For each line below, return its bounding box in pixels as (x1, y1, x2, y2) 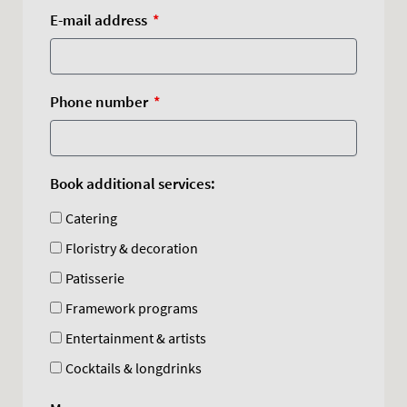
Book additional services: (50, 173, 215, 194)
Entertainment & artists (65, 328, 206, 347)
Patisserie (65, 268, 124, 287)
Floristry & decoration (65, 238, 198, 257)
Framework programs (65, 298, 198, 317)
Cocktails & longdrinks (65, 358, 202, 377)
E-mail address (50, 9, 150, 30)
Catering (65, 208, 117, 227)
